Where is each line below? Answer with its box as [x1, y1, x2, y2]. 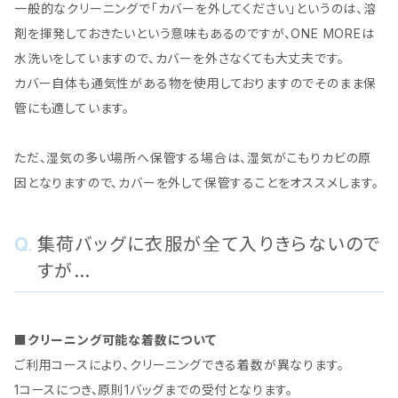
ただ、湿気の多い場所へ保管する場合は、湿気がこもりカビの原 [14, 150, 372, 166]
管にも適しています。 [14, 100, 130, 116]
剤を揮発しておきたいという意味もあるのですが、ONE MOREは [14, 26, 375, 42]
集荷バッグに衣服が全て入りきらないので [36, 234, 382, 256]
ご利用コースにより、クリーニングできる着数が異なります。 [14, 357, 345, 373]
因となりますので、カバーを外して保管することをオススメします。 [14, 175, 379, 191]
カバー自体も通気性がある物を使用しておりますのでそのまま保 [14, 76, 378, 92]
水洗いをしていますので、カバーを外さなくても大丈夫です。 [14, 51, 345, 67]
